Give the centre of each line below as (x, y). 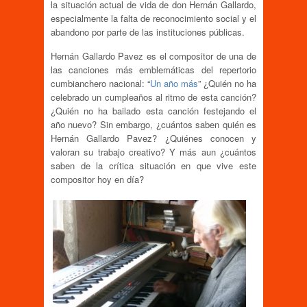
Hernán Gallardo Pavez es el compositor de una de (153, 56)
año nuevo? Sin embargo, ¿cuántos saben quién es (153, 124)
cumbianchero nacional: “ (100, 83)
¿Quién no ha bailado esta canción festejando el (153, 110)
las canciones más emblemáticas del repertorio (153, 69)
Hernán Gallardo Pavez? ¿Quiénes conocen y (153, 138)
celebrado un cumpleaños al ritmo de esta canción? (153, 97)
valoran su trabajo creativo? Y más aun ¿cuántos (153, 151)
